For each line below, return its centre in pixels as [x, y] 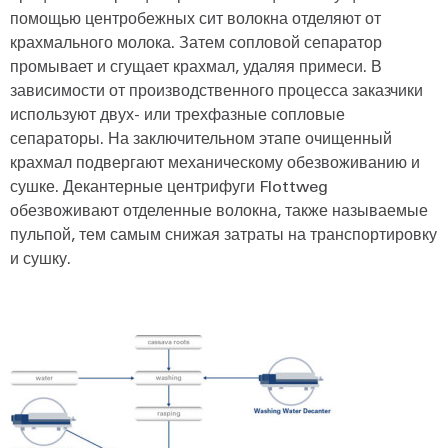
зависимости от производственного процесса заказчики [216, 89]
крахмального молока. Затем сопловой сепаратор [196, 41]
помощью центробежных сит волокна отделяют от [195, 17]
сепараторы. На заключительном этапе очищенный [201, 137]
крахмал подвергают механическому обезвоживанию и [215, 161]
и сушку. [40, 257]
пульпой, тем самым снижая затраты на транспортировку [223, 233]
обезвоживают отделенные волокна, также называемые [219, 209]
